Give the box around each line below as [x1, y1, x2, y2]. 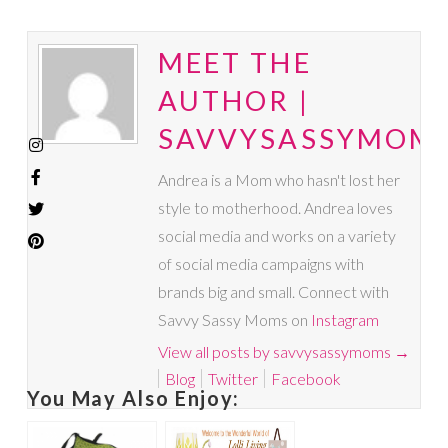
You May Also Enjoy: [26, 386, 241, 411]
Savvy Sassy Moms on [157, 310, 311, 330]
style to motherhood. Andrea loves [157, 198, 393, 218]
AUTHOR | [157, 84, 310, 118]
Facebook [270, 369, 341, 389]
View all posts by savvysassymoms [157, 342, 394, 362]
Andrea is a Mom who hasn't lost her [157, 170, 400, 190]
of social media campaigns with [157, 254, 364, 274]
